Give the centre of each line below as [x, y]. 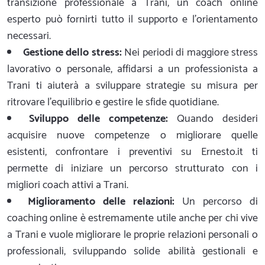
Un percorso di [216, 201]
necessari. [29, 36]
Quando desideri [213, 119]
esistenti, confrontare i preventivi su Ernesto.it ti [132, 152]
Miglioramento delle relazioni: [101, 201]
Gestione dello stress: [72, 52]
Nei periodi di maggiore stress [190, 52]
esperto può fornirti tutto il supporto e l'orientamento [132, 19]
